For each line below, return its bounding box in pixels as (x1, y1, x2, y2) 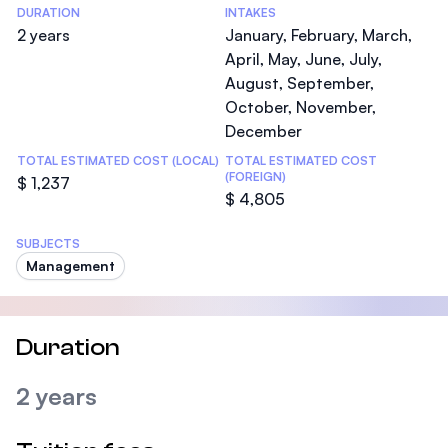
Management (26, 257, 115, 274)
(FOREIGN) (225, 169, 286, 184)
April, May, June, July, (225, 49, 382, 69)
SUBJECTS (16, 236, 80, 251)
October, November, (225, 97, 376, 117)
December (225, 121, 302, 141)
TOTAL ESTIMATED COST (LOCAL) (17, 153, 219, 168)
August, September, (225, 73, 374, 93)
